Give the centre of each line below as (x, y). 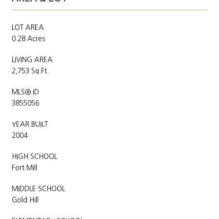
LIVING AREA (32, 59)
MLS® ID (25, 92)
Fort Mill (24, 167)
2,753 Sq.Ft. (30, 71)
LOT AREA (28, 27)
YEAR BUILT (30, 124)
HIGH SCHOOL (34, 156)
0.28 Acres (28, 38)
